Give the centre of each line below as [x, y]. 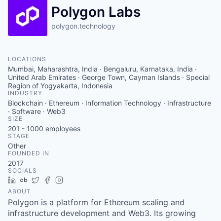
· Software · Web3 [37, 111]
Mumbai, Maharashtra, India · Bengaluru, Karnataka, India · [102, 69]
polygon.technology [83, 26]
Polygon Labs [96, 12]
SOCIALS [22, 170]
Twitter [54, 180]
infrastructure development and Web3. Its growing [102, 213]
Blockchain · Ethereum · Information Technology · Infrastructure [110, 103]
